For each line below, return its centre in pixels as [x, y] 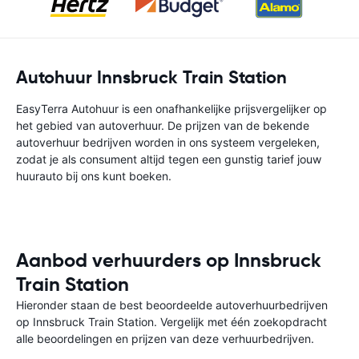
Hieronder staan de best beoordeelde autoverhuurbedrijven [172, 305]
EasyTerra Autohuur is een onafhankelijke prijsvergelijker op [171, 109]
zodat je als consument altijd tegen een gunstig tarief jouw [169, 159]
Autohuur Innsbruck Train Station [151, 77]
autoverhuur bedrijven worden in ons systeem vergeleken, [168, 142]
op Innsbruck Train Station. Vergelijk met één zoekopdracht [171, 322]
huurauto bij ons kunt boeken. [94, 176]
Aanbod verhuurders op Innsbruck [169, 260]
